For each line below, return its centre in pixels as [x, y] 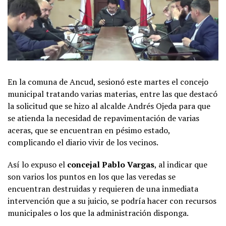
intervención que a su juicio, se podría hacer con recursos [112, 201]
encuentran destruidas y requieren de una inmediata [103, 189]
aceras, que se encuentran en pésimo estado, [89, 130]
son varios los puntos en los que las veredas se [92, 177]
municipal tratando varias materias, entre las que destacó [112, 94]
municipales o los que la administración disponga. [98, 213]
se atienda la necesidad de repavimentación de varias [103, 118]
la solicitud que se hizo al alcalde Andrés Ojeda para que [109, 106]
